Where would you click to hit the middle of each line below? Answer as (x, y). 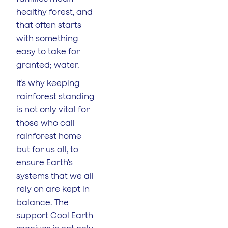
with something (47, 38)
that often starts (49, 25)
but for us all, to (47, 149)
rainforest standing (55, 96)
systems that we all (55, 175)
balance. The (42, 202)
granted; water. (48, 64)
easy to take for (48, 51)
